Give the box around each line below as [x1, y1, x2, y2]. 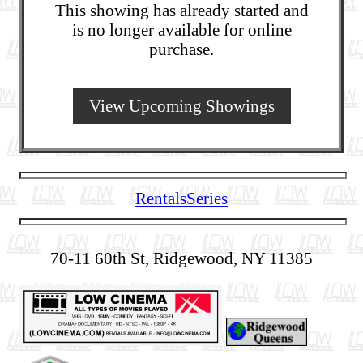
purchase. [149, 40, 214, 59]
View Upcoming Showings [88, 96, 275, 116]
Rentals [135, 189, 186, 208]
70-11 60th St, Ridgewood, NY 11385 [50, 249, 313, 268]
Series [186, 189, 228, 208]
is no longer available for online [71, 20, 292, 40]
